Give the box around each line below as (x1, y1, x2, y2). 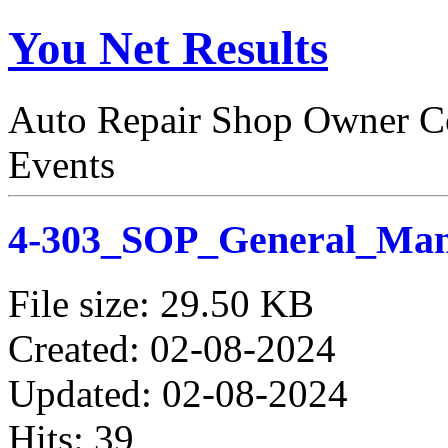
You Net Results (8, 22, 328, 75)
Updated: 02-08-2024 (8, 372, 348, 416)
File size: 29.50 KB (8, 282, 314, 326)
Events (8, 142, 115, 186)
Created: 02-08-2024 (8, 327, 336, 371)
